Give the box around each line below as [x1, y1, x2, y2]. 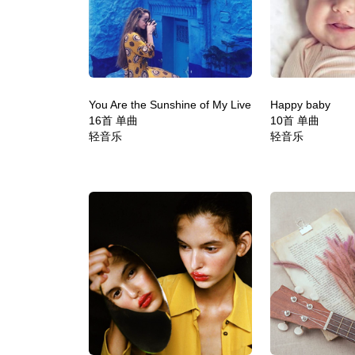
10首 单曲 [269, 113, 319, 127]
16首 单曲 [89, 113, 139, 127]
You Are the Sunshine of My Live [89, 97, 252, 111]
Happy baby [269, 97, 330, 111]
